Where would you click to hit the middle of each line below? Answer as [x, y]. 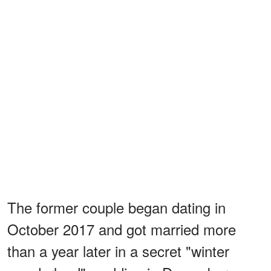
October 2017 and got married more [122, 229]
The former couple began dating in [116, 207]
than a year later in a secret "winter [118, 250]
